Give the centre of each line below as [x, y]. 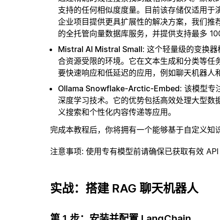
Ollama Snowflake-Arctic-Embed [119, 88]
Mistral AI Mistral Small [100, 49]
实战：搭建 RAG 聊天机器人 [124, 188]
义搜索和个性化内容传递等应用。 [117, 112]
